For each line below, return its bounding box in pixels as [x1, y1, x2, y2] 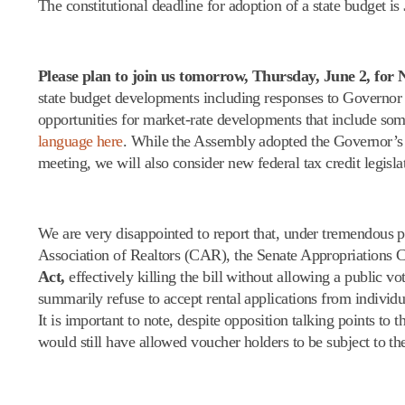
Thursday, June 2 [252, 66, 367, 85]
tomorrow [179, 66, 245, 85]
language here [37, 131, 123, 150]
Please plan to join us [37, 66, 180, 85]
